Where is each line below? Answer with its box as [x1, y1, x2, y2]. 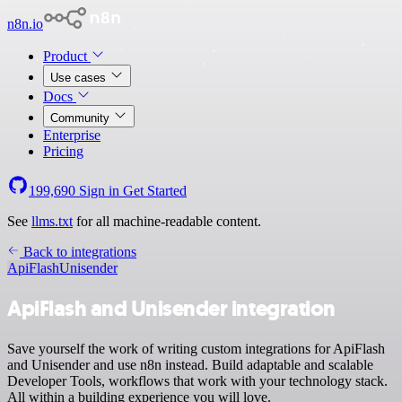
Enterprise [43, 127, 100, 143]
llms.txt [31, 214, 73, 229]
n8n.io [7, 16, 43, 31]
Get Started [123, 183, 187, 198]
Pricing [43, 144, 83, 159]
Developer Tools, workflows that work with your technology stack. [7, 372, 388, 389]
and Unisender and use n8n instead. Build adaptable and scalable [7, 356, 373, 372]
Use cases [50, 71, 109, 84]
